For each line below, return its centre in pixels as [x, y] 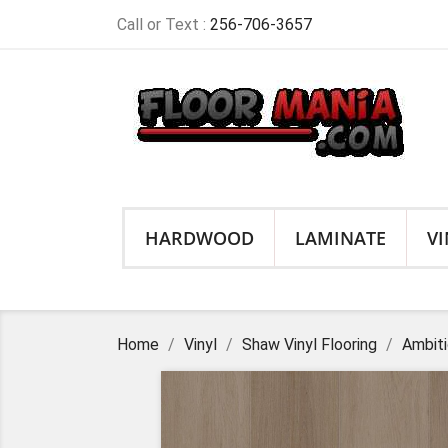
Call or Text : [163, 24]
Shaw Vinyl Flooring [309, 344]
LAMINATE [340, 238]
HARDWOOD [199, 238]
